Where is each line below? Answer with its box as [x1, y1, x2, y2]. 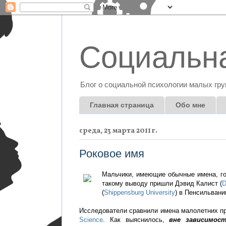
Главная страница [90, 101, 154, 109]
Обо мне [176, 101, 205, 109]
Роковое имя [79, 147, 144, 160]
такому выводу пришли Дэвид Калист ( [102, 180, 222, 188]
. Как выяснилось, [103, 216, 169, 224]
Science [79, 216, 103, 224]
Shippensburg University [104, 189, 175, 197]
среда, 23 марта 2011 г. [79, 126, 157, 136]
